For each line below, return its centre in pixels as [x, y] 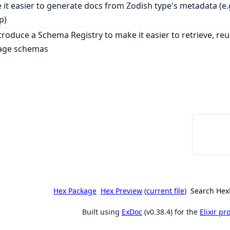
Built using [102, 212]
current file [165, 191]
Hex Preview [121, 191]
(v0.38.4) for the [171, 212]
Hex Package [75, 191]
